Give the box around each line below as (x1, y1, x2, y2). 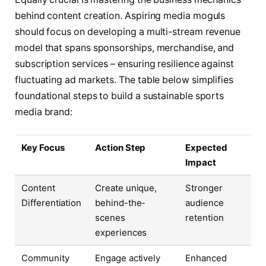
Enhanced (185, 252, 227, 264)
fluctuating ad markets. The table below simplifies (15, 74, 234, 86)
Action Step (95, 142, 146, 154)
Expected (185, 142, 227, 154)
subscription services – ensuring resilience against (15, 58, 234, 70)
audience (185, 197, 224, 209)
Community (21, 252, 69, 264)
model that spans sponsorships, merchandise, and (15, 42, 235, 54)
